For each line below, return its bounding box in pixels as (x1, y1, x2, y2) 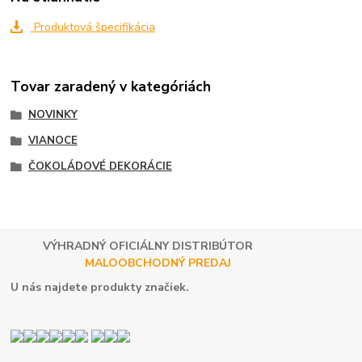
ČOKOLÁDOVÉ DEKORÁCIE (27, 158, 172, 174)
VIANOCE (27, 133, 78, 149)
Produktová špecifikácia (30, 19, 155, 35)
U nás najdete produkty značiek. (11, 279, 190, 295)
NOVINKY (27, 107, 78, 123)
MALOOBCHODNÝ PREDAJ (85, 255, 235, 271)
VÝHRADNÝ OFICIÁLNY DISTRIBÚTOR (11, 238, 257, 255)
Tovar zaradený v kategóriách (11, 77, 212, 97)
